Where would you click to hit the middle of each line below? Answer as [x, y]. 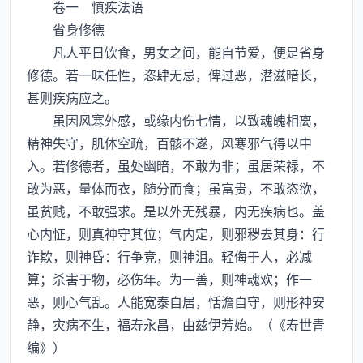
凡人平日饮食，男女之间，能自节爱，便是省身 [176, 52]
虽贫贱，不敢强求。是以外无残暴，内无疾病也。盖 [176, 211]
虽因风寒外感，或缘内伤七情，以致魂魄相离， [176, 120]
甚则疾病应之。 [72, 97]
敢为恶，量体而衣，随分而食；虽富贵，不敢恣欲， [176, 188]
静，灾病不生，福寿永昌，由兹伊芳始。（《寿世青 [176, 324]
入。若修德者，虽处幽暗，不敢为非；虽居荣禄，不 [176, 165]
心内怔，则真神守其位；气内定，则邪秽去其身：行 [176, 233]
